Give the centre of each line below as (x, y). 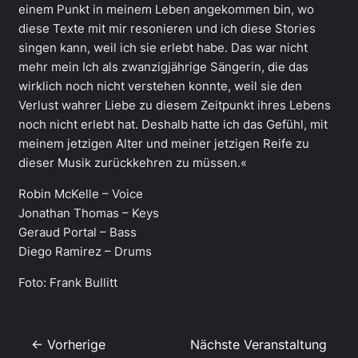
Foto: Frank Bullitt (68, 282)
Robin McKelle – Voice (81, 194)
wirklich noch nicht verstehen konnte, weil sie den (160, 87)
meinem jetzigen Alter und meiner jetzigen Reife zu (164, 144)
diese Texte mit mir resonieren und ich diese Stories (167, 29)
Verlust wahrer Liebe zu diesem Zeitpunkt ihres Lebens (175, 106)
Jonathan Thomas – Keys (89, 213)
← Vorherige (68, 345)
